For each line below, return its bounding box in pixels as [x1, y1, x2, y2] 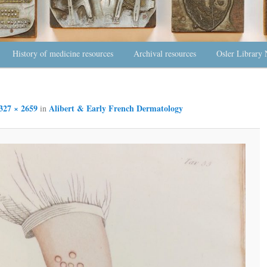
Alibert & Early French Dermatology [49, 101, 183, 114]
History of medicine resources [13, 47, 114, 59]
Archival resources [133, 47, 197, 59]
